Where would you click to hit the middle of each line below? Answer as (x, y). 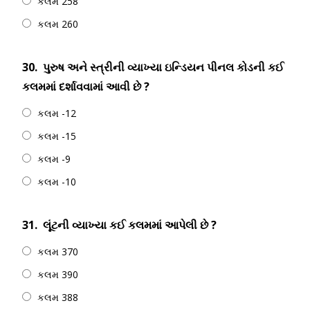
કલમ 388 (58, 297)
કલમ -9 (54, 159)
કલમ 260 (58, 24)
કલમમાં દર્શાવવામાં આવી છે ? (86, 86)
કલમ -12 (57, 113)
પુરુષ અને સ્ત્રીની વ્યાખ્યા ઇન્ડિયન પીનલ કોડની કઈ (163, 67)
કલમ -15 (57, 136)
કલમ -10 (57, 182)
